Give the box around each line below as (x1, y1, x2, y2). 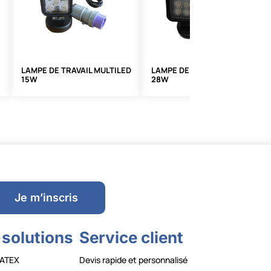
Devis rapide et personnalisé (79, 253, 188, 266)
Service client (79, 227, 183, 247)
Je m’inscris (15, 191, 79, 204)
